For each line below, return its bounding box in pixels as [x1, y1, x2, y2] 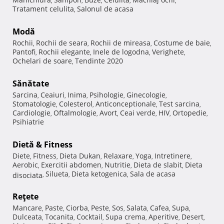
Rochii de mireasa [90, 37, 150, 47]
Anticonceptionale [95, 98, 156, 108]
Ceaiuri [40, 89, 64, 99]
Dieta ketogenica [71, 168, 127, 178]
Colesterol [59, 98, 92, 108]
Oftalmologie [53, 107, 96, 117]
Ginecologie [126, 89, 165, 99]
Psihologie [89, 89, 123, 99]
